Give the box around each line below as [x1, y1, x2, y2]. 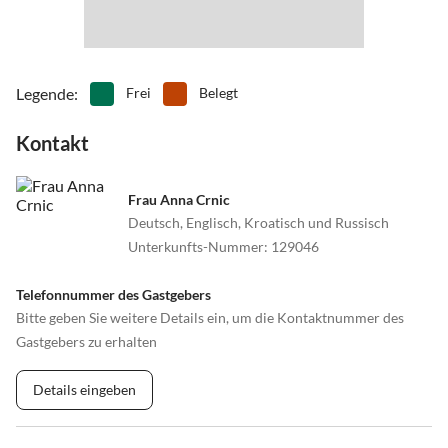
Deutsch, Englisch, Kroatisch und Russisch [128, 213, 389, 231]
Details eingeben [33, 380, 136, 398]
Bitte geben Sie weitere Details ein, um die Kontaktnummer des [16, 308, 404, 326]
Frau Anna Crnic [128, 190, 230, 208]
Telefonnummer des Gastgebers [16, 285, 211, 303]
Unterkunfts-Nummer [128, 237, 264, 255]
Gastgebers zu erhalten [16, 332, 157, 350]
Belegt [199, 83, 238, 101]
